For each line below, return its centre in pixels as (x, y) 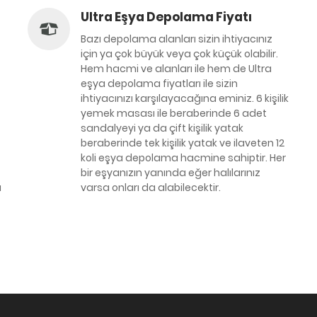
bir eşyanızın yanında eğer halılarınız (171, 173)
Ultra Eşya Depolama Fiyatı (166, 17)
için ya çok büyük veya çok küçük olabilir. (179, 54)
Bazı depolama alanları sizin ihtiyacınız (177, 39)
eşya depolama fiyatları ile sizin (159, 83)
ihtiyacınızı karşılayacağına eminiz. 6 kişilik (185, 98)
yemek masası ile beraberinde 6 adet (174, 113)
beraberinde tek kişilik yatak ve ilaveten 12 (183, 143)
